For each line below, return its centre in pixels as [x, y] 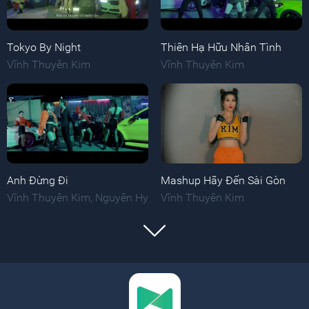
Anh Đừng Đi [38, 180]
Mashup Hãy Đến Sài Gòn [223, 180]
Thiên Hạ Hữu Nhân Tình [221, 48]
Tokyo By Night [44, 48]
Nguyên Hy [122, 197]
